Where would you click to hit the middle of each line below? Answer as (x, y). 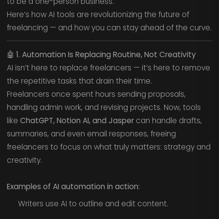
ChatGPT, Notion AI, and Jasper (77, 121)
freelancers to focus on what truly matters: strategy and (109, 147)
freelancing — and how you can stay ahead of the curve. (109, 27)
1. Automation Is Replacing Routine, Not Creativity (106, 55)
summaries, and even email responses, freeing (91, 134)
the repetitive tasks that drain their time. (79, 81)
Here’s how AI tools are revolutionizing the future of (98, 14)
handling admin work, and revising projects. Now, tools (104, 108)
